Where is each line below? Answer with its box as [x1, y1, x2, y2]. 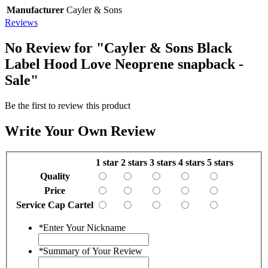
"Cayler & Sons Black [96, 39, 232, 56]
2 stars [121, 157, 147, 168]
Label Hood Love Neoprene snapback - [5, 56, 243, 72]
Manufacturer [7, 5, 64, 16]
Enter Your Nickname [43, 223, 126, 233]
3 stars [150, 157, 176, 168]
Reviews [5, 17, 38, 28]
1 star [96, 157, 118, 168]
